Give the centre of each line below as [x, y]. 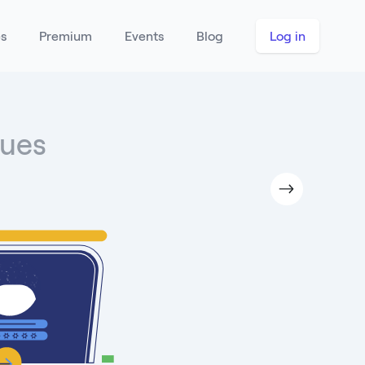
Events [144, 35]
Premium [66, 35]
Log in [288, 35]
